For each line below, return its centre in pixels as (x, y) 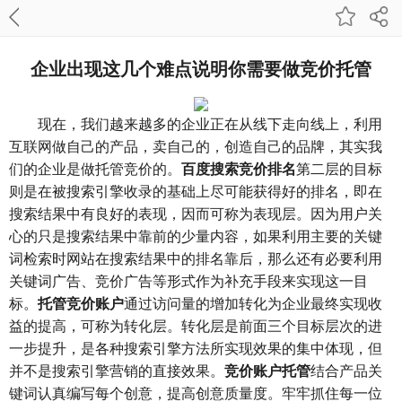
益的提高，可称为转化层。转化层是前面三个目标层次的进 (196, 326)
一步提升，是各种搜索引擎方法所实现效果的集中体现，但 (196, 349)
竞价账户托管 (267, 371)
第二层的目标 (339, 169)
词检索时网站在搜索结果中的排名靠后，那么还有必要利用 (196, 259)
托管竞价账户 (81, 304)
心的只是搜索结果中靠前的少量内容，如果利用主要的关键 (196, 236)
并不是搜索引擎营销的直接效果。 (117, 371)
